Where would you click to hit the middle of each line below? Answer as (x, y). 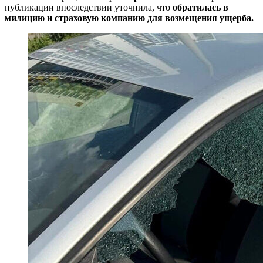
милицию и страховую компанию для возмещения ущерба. (129, 18)
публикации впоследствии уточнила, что (89, 7)
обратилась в (200, 7)
